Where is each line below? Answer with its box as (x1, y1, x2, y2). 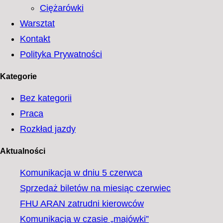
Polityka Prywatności (20, 49, 102, 59)
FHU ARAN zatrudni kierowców (20, 199, 144, 209)
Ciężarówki (40, 3, 84, 13)
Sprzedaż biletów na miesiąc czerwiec (20, 183, 171, 193)
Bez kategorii (20, 93, 72, 103)
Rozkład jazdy (20, 124, 76, 134)
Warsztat (20, 18, 55, 28)
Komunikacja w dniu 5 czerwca (20, 168, 142, 178)
